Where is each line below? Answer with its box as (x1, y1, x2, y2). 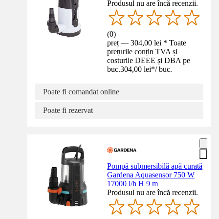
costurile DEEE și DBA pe (107, 56, 191, 65)
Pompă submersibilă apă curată (107, 162, 203, 171)
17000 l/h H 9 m (107, 179, 158, 188)
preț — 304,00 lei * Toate (107, 39, 187, 47)
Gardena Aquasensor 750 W (107, 171, 195, 179)
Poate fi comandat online (43, 88, 119, 96)
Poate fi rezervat (43, 106, 93, 115)
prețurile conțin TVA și (107, 47, 178, 56)
